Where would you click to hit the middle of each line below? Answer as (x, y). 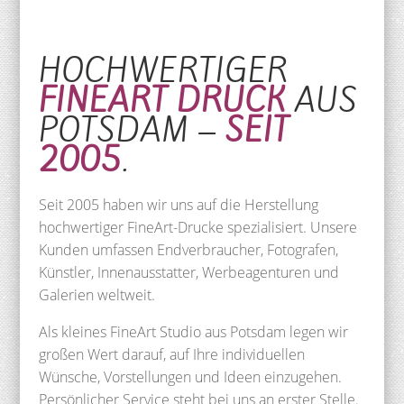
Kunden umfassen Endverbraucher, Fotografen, (188, 249)
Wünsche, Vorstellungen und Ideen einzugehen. (190, 376)
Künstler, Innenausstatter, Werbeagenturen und (188, 272)
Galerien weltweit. (96, 294)
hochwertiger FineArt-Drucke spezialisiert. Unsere (197, 227)
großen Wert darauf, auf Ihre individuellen (171, 354)
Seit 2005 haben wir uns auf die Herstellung (178, 204)
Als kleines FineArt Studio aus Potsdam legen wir (193, 331)
